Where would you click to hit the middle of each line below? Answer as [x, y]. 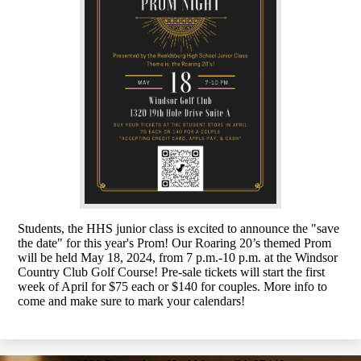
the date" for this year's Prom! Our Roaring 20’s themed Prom [175, 243]
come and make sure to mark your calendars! [132, 301]
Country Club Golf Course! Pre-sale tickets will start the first [172, 272]
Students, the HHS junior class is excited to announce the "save [179, 229]
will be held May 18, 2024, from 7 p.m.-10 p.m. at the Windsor [178, 258]
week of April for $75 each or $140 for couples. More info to [173, 287]
